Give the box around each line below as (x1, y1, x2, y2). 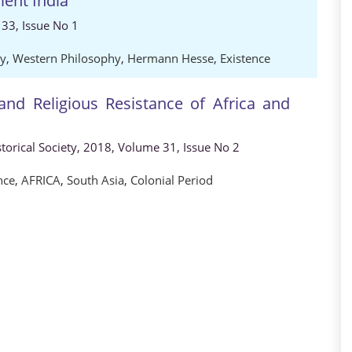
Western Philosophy (13, 50, 121, 66)
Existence (220, 50, 270, 66)
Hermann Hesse (127, 50, 214, 66)
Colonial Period (130, 172, 213, 188)
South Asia (67, 172, 124, 188)
